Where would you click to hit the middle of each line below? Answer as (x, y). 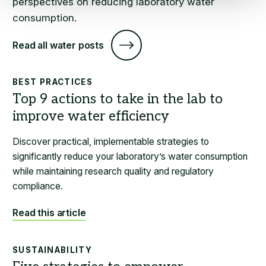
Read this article (49, 213)
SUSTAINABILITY (53, 250)
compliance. (38, 186)
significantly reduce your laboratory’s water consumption (130, 157)
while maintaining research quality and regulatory (113, 172)
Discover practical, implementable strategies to (111, 142)
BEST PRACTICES (53, 82)
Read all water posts (58, 45)
